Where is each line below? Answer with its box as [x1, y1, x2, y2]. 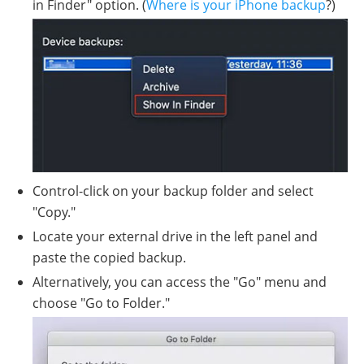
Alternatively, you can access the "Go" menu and [32, 273, 327, 292]
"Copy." [32, 203, 76, 222]
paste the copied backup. [32, 249, 186, 267]
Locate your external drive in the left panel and [32, 227, 318, 246]
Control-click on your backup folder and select [32, 182, 314, 201]
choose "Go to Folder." [32, 294, 170, 313]
